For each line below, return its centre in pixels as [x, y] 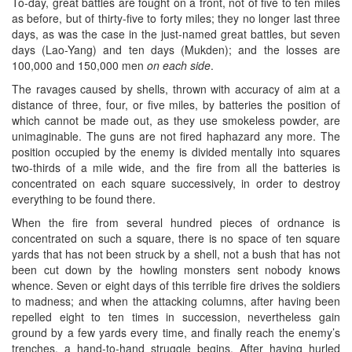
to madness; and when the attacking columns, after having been [176, 301]
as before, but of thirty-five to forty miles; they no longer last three [176, 18]
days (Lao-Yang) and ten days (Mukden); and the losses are [176, 49]
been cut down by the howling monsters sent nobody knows [176, 269]
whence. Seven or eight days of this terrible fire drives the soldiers [176, 285]
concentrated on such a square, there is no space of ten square [176, 238]
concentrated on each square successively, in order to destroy [176, 183]
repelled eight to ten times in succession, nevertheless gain [176, 316]
